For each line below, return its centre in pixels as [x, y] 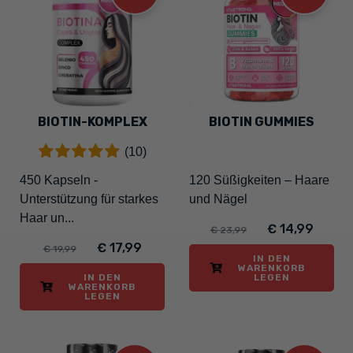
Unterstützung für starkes [89, 199]
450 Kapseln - [59, 180]
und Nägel [219, 199]
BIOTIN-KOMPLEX [92, 122]
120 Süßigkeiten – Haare [260, 180]
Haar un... [47, 217]
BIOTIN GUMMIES [262, 122]
